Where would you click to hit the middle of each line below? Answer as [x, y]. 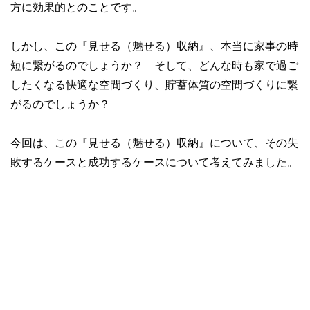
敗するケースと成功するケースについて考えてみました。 [154, 162]
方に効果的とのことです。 [77, 7]
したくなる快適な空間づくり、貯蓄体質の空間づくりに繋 [154, 85]
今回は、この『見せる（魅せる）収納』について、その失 [154, 143]
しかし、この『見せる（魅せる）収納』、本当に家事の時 [154, 46]
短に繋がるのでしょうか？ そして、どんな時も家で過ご [154, 65]
